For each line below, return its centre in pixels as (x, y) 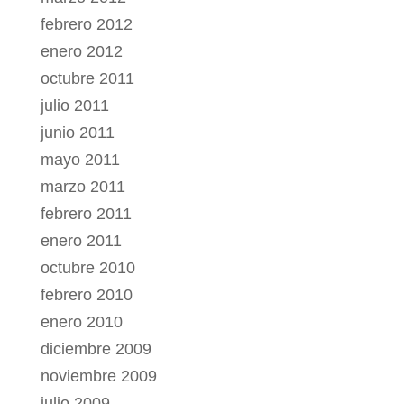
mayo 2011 (80, 160)
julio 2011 (74, 106)
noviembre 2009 (98, 376)
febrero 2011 (86, 214)
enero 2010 (81, 322)
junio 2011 (77, 133)
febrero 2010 (86, 295)
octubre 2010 (87, 268)
